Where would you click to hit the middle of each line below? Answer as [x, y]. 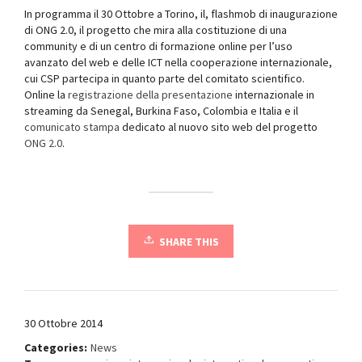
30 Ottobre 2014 [63, 323]
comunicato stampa [72, 127]
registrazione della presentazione [150, 95]
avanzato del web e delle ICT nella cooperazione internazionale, [178, 62]
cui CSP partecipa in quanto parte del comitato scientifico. [164, 78]
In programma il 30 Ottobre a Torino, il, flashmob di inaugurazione [181, 14]
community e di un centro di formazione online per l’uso [158, 46]
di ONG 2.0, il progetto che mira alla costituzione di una [156, 30]
